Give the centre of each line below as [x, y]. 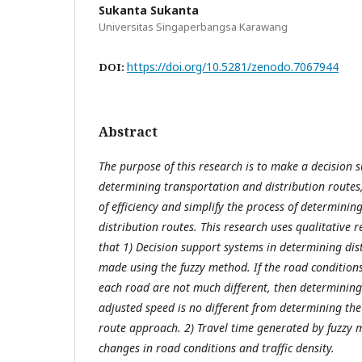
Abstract [128, 132]
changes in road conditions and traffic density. [217, 348]
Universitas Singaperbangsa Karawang [193, 27]
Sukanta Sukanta [149, 10]
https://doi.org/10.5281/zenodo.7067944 [233, 67]
